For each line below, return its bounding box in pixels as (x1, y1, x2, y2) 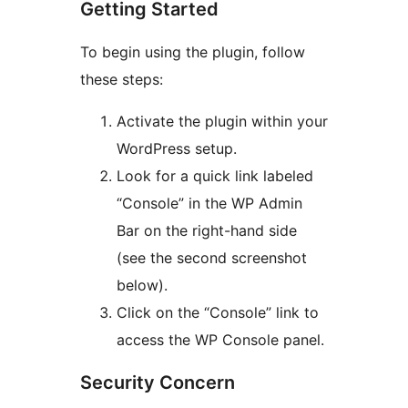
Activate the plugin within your (117, 111, 328, 130)
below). (117, 275, 168, 294)
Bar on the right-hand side (117, 220, 297, 240)
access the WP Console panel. (117, 330, 324, 349)
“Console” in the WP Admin (117, 193, 302, 212)
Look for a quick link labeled (117, 166, 313, 185)
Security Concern (80, 371, 235, 393)
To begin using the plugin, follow (80, 42, 305, 61)
